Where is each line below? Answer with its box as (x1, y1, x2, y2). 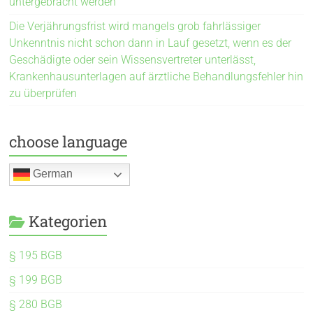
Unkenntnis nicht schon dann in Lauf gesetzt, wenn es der (9, 36, 292, 50)
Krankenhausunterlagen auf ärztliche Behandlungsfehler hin (9, 69, 304, 83)
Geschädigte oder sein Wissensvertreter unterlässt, (9, 52, 256, 66)
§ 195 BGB (9, 248, 63, 262)
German (30, 167, 73, 180)
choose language (9, 131, 128, 152)
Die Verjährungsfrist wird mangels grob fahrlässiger (9, 19, 261, 33)
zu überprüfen (9, 86, 78, 100)
